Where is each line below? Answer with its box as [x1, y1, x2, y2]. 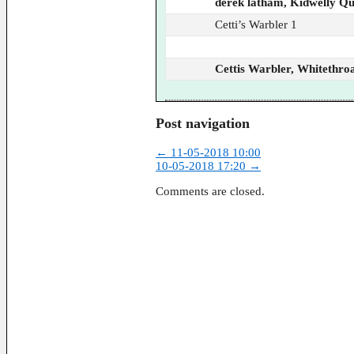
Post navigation [156, 115, 250, 132]
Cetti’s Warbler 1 [215, 17, 298, 31]
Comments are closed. [156, 184, 265, 198]
